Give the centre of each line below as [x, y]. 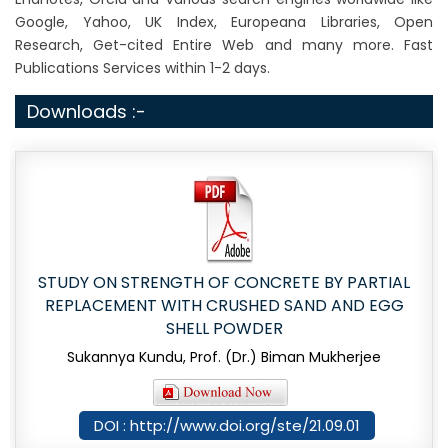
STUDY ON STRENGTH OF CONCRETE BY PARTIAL [224, 283]
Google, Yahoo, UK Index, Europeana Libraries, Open [224, 22]
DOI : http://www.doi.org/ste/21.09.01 [227, 426]
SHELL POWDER [224, 329]
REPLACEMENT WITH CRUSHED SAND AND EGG [224, 306]
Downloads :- [86, 112]
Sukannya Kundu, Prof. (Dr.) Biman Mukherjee [224, 357]
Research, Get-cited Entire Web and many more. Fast [224, 45]
